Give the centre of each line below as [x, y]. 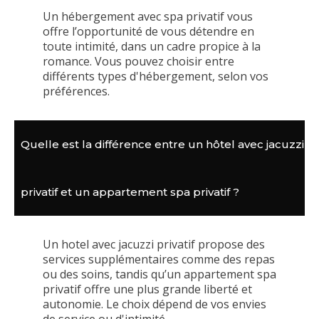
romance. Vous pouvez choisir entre [138, 61]
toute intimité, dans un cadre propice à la [152, 46]
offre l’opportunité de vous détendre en [148, 31]
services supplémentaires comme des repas [159, 259]
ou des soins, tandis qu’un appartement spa [159, 274]
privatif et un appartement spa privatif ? [130, 192]
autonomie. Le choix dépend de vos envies [155, 304]
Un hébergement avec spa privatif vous [148, 16]
